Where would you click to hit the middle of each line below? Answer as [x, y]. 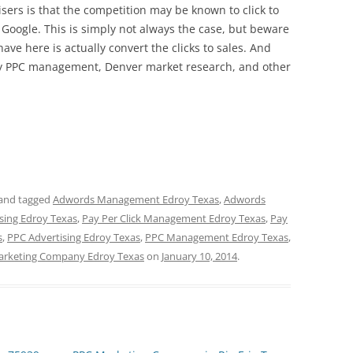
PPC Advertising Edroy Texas [74, 237]
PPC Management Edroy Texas [217, 237]
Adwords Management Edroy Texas [136, 199]
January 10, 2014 [199, 256]
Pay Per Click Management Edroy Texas [174, 218]
